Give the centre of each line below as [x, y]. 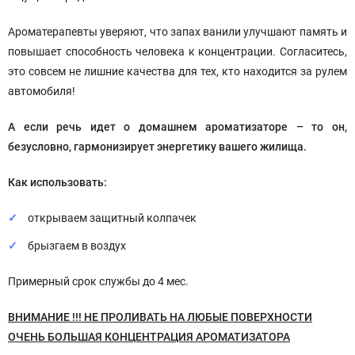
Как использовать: [57, 182]
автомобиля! [42, 91]
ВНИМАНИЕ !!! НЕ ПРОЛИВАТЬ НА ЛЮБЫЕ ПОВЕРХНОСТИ [160, 317]
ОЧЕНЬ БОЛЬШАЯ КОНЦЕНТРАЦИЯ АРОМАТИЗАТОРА [149, 337]
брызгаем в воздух [77, 246]
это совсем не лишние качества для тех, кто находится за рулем [177, 71]
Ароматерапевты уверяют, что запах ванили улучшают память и [177, 32]
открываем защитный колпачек [112, 218]
